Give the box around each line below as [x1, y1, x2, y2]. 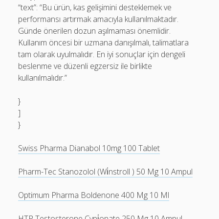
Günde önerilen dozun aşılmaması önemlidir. [18, 25, 171, 36]
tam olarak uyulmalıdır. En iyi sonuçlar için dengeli [18, 49, 186, 60]
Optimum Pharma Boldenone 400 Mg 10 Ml [18, 190, 170, 200]
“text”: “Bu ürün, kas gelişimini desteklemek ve [18, 2, 172, 13]
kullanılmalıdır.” [18, 72, 67, 83]
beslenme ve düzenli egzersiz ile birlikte [18, 61, 153, 71]
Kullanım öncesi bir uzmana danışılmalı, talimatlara [18, 37, 189, 48]
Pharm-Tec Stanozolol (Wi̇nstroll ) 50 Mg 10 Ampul [18, 166, 193, 177]
